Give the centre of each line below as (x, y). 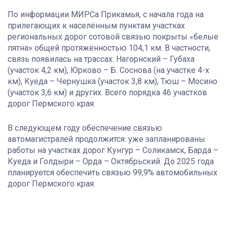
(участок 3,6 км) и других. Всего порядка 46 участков (107, 92)
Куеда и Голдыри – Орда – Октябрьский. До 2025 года (111, 161)
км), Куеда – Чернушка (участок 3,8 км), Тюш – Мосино (112, 81)
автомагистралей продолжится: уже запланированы (106, 139)
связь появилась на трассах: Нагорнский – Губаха (101, 59)
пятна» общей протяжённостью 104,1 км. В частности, (109, 48)
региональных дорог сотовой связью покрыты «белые (113, 36)
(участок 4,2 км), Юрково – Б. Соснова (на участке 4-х (108, 70)
